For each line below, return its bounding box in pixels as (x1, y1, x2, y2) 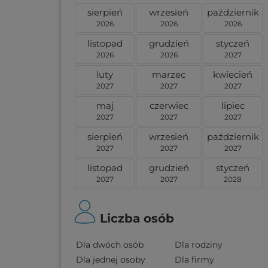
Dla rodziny (175, 239, 223, 250)
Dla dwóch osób (76, 239, 144, 250)
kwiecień (213, 69, 252, 80)
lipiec (221, 100, 245, 111)
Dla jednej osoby (76, 254, 145, 265)
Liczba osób (100, 211, 174, 226)
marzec (152, 69, 185, 80)
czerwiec (149, 100, 188, 111)
